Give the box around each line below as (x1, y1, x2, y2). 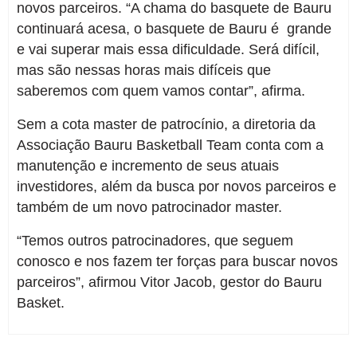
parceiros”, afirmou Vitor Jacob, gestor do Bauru (17, 274, 322, 290)
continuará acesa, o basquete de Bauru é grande (17, 21, 331, 37)
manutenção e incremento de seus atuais (17, 158, 279, 174)
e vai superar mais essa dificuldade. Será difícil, (17, 41, 320, 57)
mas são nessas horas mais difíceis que (17, 62, 271, 78)
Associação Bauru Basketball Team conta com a (17, 137, 324, 153)
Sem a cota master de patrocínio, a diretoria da (17, 116, 316, 132)
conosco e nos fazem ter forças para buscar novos (17, 253, 338, 269)
